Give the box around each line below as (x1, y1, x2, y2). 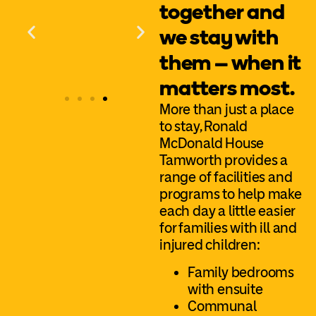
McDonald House (159, 135, 265, 152)
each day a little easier (159, 202, 296, 220)
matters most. (159, 75, 295, 102)
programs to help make (159, 186, 302, 203)
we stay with (159, 24, 279, 51)
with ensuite (188, 280, 263, 298)
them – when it (159, 49, 302, 76)
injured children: (159, 236, 260, 254)
